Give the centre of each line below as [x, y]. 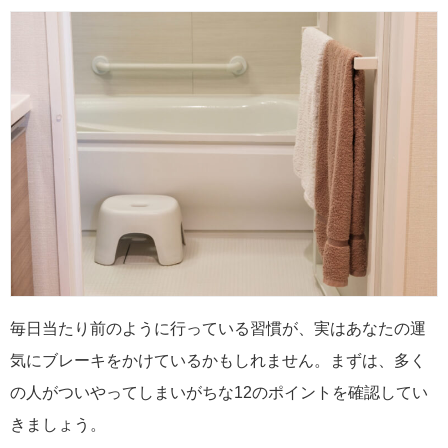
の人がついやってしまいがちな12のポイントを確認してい [219, 393]
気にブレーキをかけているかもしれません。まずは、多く [218, 361]
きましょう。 [58, 425]
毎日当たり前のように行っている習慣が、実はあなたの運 [218, 329]
